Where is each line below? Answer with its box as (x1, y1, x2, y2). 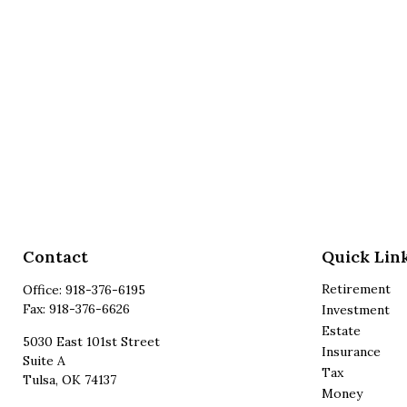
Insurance (321, 342, 381, 360)
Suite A (23, 352, 65, 369)
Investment (321, 301, 390, 318)
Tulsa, (23, 371, 58, 388)
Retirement (321, 280, 391, 297)
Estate (321, 322, 361, 339)
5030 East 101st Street (23, 333, 160, 350)
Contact (23, 245, 88, 267)
